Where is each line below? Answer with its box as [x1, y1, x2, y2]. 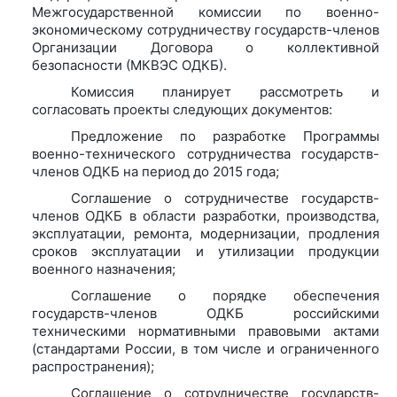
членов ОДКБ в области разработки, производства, [32, 206, 379, 224]
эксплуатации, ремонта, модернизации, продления [32, 224, 379, 242]
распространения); [32, 357, 154, 375]
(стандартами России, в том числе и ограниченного [32, 339, 379, 357]
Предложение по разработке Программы [71, 127, 379, 144]
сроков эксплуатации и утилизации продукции [32, 242, 379, 260]
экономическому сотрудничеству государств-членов [32, 20, 379, 38]
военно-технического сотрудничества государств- [32, 144, 379, 162]
